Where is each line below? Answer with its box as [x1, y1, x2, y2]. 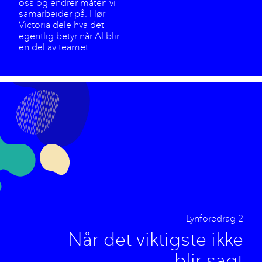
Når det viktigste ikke [68, 227, 243, 251]
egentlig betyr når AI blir [19, 30, 119, 42]
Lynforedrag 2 [186, 212, 243, 224]
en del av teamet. [19, 41, 91, 53]
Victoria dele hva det [19, 19, 104, 30]
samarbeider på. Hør [19, 8, 105, 19]
